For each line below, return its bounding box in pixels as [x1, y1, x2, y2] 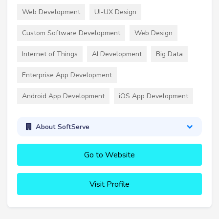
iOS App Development [119, 91, 188, 101]
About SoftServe [35, 121, 89, 131]
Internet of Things [22, 49, 78, 59]
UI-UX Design [94, 7, 136, 17]
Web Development [22, 7, 80, 17]
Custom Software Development [22, 28, 120, 38]
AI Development [92, 49, 142, 59]
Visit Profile [89, 179, 130, 190]
